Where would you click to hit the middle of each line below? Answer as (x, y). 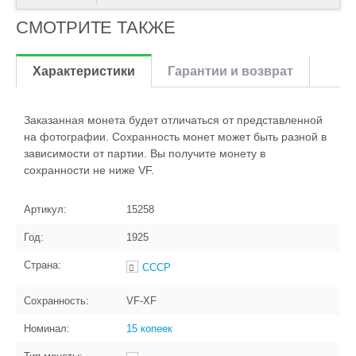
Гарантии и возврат (230, 71)
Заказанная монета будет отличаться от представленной (173, 120)
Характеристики (84, 71)
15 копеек (149, 329)
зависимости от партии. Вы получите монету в (145, 153)
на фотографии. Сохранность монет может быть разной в (175, 137)
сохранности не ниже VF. (89, 170)
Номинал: (47, 329)
